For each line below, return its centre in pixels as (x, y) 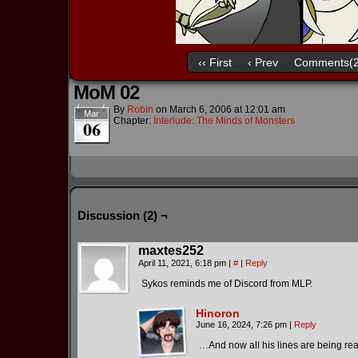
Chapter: (133, 121)
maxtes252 (171, 251)
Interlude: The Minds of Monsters (224, 121)
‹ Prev (263, 62)
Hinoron (218, 313)
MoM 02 (106, 92)
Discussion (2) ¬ (123, 215)
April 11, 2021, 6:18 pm (183, 263)
